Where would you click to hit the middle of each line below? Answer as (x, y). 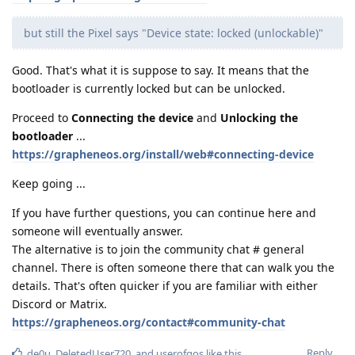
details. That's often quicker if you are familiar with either (165, 286)
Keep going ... (49, 184)
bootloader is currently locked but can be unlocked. (149, 89)
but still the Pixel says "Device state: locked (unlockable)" (174, 33)
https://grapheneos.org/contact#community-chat (149, 323)
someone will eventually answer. (97, 231)
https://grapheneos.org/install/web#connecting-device (163, 155)
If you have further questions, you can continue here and (164, 213)
